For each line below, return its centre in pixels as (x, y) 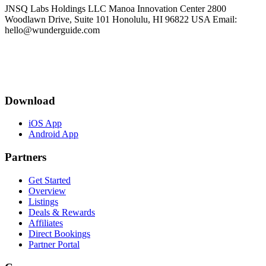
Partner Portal (54, 244)
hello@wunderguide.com (52, 30)
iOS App (45, 123)
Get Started (50, 180)
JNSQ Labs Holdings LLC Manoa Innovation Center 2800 (115, 9)
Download (30, 100)
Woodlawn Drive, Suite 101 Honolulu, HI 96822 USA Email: (121, 20)
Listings (43, 201)
